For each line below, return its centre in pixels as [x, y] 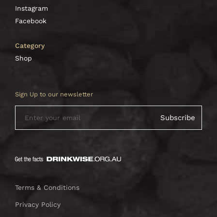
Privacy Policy [38, 205]
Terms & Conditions [47, 188]
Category [30, 46]
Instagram [32, 8]
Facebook [31, 21]
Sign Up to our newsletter [54, 94]
